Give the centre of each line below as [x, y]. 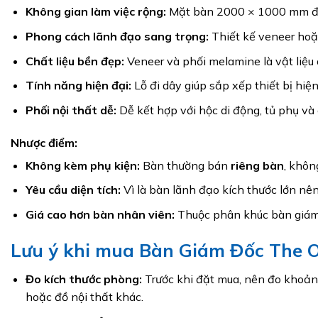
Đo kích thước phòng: [83, 279]
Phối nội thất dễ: [71, 110]
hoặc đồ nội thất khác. [84, 297]
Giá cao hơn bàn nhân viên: [100, 214]
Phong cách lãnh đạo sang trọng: [117, 36]
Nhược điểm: [44, 142]
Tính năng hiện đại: [78, 86]
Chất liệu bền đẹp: [75, 61]
